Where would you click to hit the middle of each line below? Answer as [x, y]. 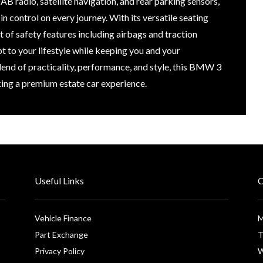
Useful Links [59, 180]
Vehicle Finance [63, 218]
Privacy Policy [60, 251]
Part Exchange [61, 234]
